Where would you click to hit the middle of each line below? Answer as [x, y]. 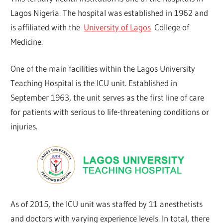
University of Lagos [117, 27]
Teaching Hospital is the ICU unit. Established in [94, 83]
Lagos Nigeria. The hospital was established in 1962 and [110, 12]
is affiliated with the [47, 27]
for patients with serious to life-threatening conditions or [110, 112]
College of [170, 27]
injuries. [24, 126]
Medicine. [27, 41]
